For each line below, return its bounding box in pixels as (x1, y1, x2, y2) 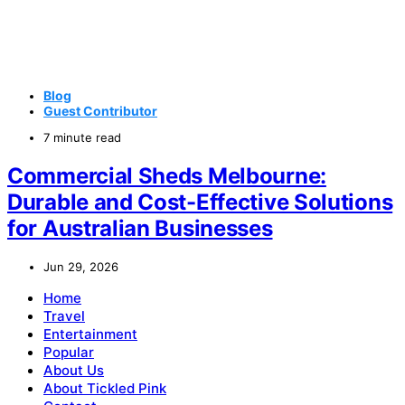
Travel (43, 306, 85, 325)
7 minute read (43, 129, 121, 145)
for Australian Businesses (7, 214, 273, 241)
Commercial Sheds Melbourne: (7, 162, 326, 189)
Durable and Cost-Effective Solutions (7, 188, 393, 215)
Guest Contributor (43, 102, 157, 118)
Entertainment (43, 325, 137, 343)
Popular (43, 343, 94, 361)
